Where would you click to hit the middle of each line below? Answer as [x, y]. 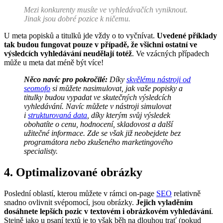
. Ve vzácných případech [170, 54]
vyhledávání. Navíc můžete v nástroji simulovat [98, 107]
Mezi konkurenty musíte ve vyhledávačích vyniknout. [106, 10]
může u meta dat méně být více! [54, 63]
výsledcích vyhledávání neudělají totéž [68, 54]
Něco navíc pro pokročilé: [66, 80]
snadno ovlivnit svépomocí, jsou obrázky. [70, 203]
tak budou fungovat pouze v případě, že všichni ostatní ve [101, 45]
